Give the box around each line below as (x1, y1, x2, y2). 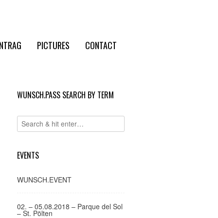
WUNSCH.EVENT (17, 175, 72, 184)
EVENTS (17, 149, 39, 161)
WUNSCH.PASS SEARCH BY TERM (17, 89, 114, 101)
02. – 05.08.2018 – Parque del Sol (17, 201, 123, 211)
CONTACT (85, 39, 117, 52)
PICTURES (37, 39, 70, 52)
